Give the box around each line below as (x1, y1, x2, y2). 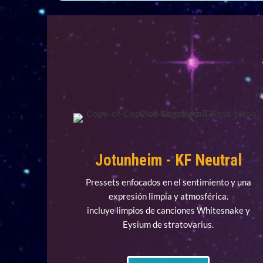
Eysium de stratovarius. (123, 219, 214, 230)
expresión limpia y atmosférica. (108, 191, 228, 202)
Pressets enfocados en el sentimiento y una (85, 177, 251, 188)
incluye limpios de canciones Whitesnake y (86, 205, 250, 216)
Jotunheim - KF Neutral (95, 151, 242, 170)
